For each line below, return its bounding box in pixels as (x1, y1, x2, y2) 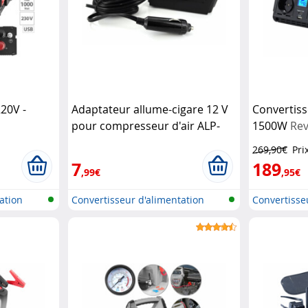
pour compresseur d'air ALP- (71, 118, 220, 133)
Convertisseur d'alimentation (71, 193, 204, 206)
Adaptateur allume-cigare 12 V (71, 102, 228, 117)
